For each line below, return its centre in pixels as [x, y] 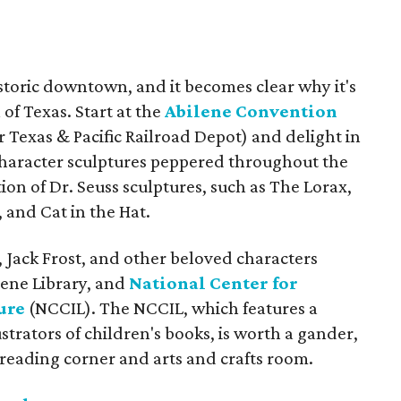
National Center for [214, 283]
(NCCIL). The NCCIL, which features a [172, 308]
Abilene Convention [252, 111]
